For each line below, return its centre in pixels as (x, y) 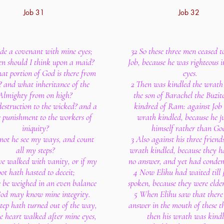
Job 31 (35, 12)
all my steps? (35, 150)
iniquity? (35, 128)
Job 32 (190, 12)
